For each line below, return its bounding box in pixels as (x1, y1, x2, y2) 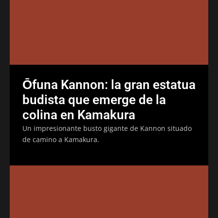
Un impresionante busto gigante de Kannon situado (22, 123, 192, 133)
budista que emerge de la (22, 92, 166, 107)
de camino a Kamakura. (22, 134, 99, 144)
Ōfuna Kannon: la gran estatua (22, 77, 196, 92)
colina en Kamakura (22, 107, 135, 122)
